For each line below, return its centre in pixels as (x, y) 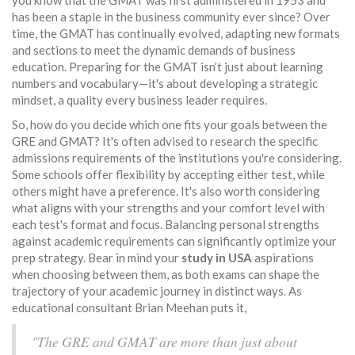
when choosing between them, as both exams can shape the (166, 275)
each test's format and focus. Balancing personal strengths (166, 225)
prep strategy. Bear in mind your (97, 258)
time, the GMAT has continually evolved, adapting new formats (176, 34)
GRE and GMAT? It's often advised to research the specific (165, 141)
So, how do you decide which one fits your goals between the (170, 125)
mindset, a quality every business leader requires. (139, 100)
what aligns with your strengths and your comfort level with (168, 208)
